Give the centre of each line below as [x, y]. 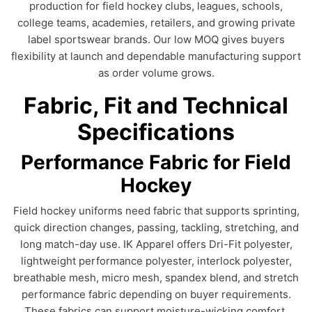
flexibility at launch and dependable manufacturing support [156, 56]
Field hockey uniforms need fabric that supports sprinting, [156, 211]
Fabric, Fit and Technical [156, 106]
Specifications [156, 132]
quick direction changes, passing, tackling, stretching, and [156, 227]
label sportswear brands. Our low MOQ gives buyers [156, 39]
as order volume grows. [156, 73]
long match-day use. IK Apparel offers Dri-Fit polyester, [156, 244]
